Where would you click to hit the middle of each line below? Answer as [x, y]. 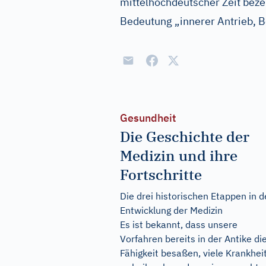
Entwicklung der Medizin [171, 210]
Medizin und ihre [179, 156]
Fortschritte [161, 175]
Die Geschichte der [185, 137]
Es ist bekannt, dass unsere [179, 224]
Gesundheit [148, 118]
